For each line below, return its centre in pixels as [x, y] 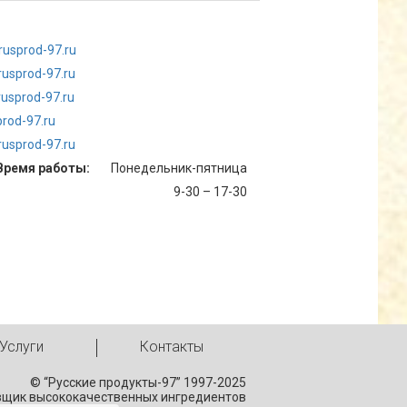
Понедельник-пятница [179, 168]
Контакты [172, 347]
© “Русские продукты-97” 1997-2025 [138, 382]
